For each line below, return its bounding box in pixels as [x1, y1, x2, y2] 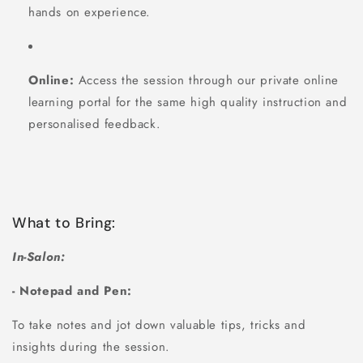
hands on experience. [28, 2, 151, 21]
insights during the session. [12, 338, 170, 357]
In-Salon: [12, 248, 66, 267]
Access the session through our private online [74, 70, 339, 89]
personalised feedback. [28, 114, 161, 133]
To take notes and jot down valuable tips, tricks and [12, 316, 306, 335]
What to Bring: [12, 213, 116, 233]
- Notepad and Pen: [12, 282, 132, 301]
